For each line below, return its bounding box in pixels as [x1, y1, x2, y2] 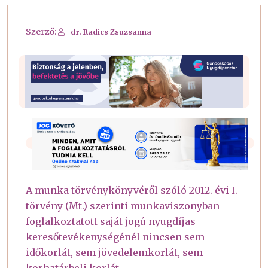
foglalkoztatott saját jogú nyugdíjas [26, 215, 196, 227]
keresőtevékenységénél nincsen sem [26, 230, 205, 243]
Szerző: [26, 26, 58, 38]
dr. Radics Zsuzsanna [71, 28, 151, 37]
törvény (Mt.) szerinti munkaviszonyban [26, 199, 220, 212]
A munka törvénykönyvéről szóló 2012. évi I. [26, 184, 237, 196]
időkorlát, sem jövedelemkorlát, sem [26, 246, 203, 258]
